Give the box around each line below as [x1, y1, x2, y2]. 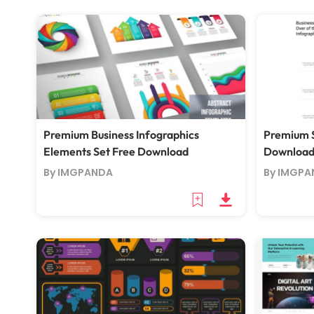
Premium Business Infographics [43, 128, 199, 142]
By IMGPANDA [43, 165, 113, 179]
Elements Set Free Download [43, 144, 189, 158]
